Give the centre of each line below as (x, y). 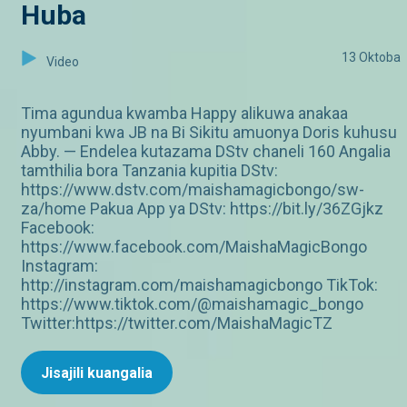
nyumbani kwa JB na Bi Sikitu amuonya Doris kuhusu (209, 133)
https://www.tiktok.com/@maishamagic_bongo (192, 304)
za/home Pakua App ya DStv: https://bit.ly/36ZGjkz (202, 209)
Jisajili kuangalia (97, 373)
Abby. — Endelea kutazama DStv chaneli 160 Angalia (206, 152)
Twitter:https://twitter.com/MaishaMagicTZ (177, 323)
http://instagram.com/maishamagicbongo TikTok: (199, 285)
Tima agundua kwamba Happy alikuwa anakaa (184, 114)
